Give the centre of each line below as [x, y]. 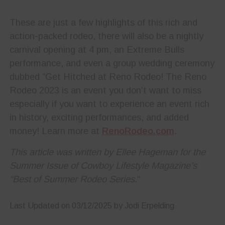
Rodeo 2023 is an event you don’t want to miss [105, 90]
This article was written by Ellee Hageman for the [107, 152]
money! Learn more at [55, 131]
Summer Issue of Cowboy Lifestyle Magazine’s [103, 166]
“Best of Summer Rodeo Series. [73, 179]
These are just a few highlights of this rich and [103, 23]
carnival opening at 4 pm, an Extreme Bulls [97, 50]
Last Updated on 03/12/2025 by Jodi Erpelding [92, 206]
